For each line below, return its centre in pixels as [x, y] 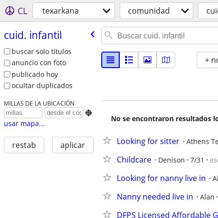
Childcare [134, 160]
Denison [172, 160]
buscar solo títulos [41, 51]
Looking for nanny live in [161, 178]
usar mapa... [24, 124]
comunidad [149, 11]
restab [24, 145]
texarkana [61, 11]
